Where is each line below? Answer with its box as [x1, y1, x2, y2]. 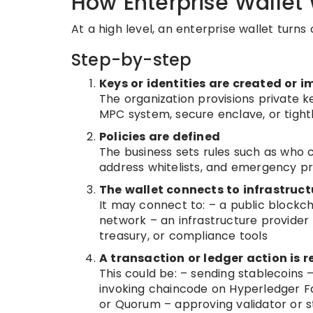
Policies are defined [99, 129, 220, 145]
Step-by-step [71, 48, 192, 71]
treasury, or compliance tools [99, 228, 268, 244]
